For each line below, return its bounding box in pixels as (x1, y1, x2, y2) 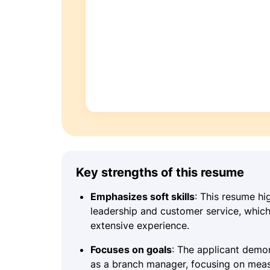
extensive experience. (90, 219, 189, 231)
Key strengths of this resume (76, 165, 244, 180)
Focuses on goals (90, 243, 172, 256)
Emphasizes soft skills (90, 190, 195, 202)
